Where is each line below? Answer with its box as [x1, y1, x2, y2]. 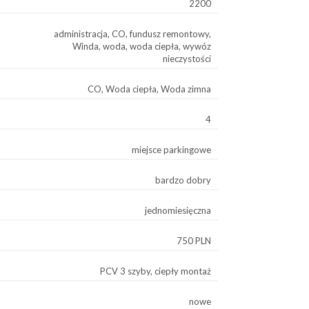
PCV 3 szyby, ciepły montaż [100, 266, 211, 277]
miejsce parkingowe [132, 144, 211, 155]
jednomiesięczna [145, 205, 211, 216]
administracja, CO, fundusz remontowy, [54, 28, 211, 39]
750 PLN [177, 235, 211, 246]
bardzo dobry [155, 175, 211, 186]
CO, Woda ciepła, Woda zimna [88, 83, 211, 94]
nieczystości [163, 53, 211, 64]
